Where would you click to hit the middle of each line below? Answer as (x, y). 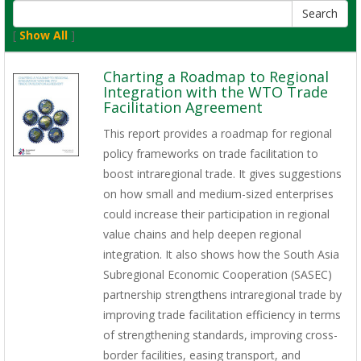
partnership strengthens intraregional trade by (222, 295)
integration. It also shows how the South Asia (221, 255)
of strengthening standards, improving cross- (220, 335)
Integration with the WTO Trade (215, 92)
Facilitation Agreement (183, 108)
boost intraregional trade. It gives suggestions (222, 174)
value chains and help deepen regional (202, 234)
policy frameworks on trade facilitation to (210, 154)
